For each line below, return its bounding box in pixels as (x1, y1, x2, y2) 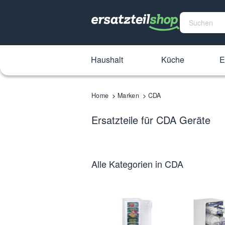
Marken (118, 91, 139, 100)
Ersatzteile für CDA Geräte (91, 113, 210, 127)
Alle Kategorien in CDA (91, 157, 183, 170)
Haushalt (90, 54, 123, 65)
